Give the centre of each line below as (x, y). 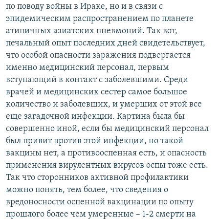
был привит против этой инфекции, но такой (95, 141)
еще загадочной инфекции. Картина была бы (95, 116)
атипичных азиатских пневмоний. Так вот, (92, 31)
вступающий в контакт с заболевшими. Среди (97, 80)
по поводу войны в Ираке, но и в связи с (84, 6)
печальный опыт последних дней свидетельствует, (106, 43)
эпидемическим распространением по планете (100, 19)
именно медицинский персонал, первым (88, 67)
